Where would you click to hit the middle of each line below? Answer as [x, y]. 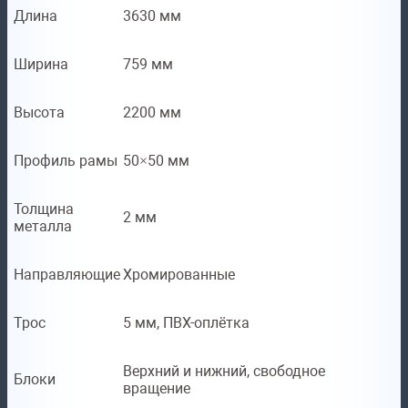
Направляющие [67, 275]
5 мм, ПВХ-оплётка [186, 323]
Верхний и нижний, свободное [224, 372]
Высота [39, 113]
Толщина [44, 209]
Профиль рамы [66, 161]
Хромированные [179, 275]
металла [43, 227]
